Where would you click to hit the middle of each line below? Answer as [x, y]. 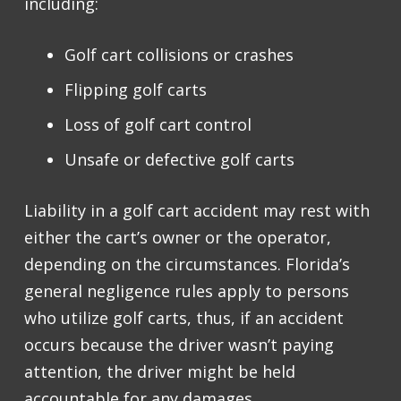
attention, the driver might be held [160, 372]
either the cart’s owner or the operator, [178, 238]
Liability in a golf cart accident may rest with [197, 211]
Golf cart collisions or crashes [181, 55]
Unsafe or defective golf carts [179, 160]
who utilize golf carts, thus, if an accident [184, 318]
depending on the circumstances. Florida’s [187, 264]
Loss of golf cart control [160, 125]
